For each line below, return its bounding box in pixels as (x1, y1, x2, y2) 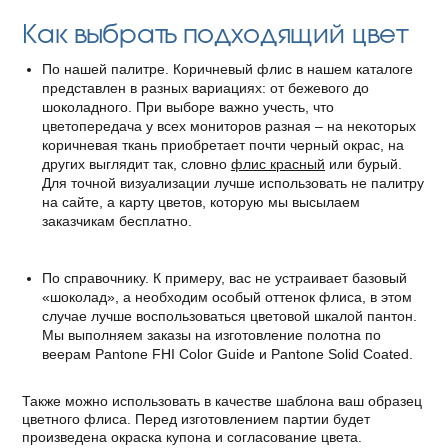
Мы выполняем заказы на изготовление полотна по (42, 326, 381, 343)
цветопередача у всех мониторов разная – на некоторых (42, 117, 416, 134)
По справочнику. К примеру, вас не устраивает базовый (42, 269, 407, 286)
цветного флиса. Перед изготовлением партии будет (22, 410, 370, 427)
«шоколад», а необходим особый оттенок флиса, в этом (42, 288, 412, 305)
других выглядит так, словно (42, 155, 231, 172)
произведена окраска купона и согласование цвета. (22, 428, 362, 445)
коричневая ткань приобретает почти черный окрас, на (42, 136, 404, 153)
